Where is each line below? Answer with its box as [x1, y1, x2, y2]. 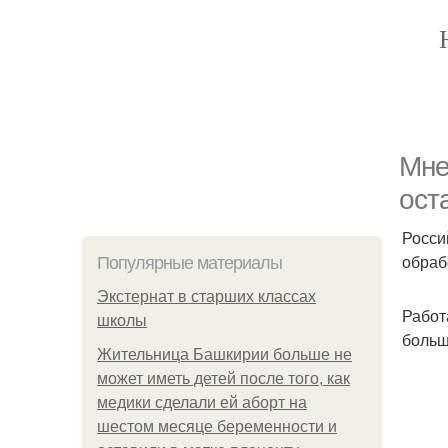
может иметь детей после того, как [97, 370, 350, 387]
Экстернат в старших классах [97, 288, 316, 305]
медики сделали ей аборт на [97, 394, 307, 411]
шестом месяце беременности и [97, 418, 337, 435]
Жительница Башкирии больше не [97, 346, 352, 363]
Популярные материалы [97, 253, 282, 273]
